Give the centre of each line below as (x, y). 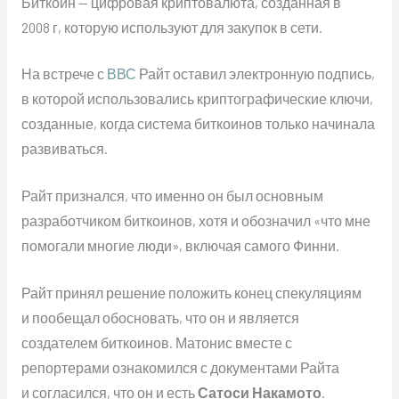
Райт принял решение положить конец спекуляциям (191, 293)
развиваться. (64, 149)
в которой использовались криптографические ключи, (197, 99)
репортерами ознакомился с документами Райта (180, 368)
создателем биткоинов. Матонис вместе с (156, 343)
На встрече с (64, 74)
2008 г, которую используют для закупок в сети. (171, 27)
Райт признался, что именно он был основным (172, 196)
